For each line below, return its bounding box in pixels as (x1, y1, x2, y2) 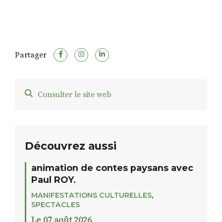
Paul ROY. (31, 174, 76, 185)
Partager (15, 50, 47, 60)
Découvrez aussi (25, 139, 116, 153)
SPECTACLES (31, 200, 80, 210)
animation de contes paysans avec (31, 163, 193, 173)
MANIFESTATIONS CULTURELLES (31, 191, 152, 200)
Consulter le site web (38, 90, 111, 100)
